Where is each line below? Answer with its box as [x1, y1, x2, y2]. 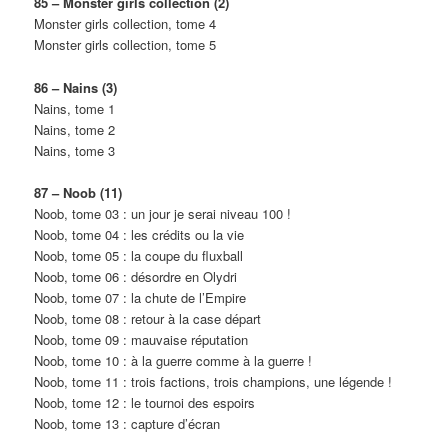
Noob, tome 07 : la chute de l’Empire [34, 287, 247, 307]
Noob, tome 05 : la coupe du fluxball [34, 245, 244, 265]
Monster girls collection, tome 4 [34, 14, 217, 34]
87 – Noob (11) [34, 182, 123, 202]
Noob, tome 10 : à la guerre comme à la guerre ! [34, 350, 313, 370]
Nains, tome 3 [34, 140, 116, 160]
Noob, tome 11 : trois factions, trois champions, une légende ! [34, 371, 393, 391]
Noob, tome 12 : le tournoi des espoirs [34, 392, 256, 412]
